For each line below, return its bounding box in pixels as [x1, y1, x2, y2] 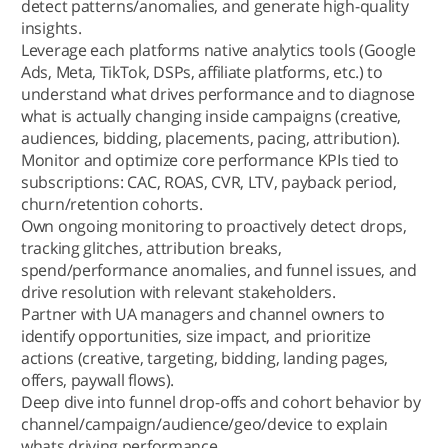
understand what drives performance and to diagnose [21, 83, 416, 105]
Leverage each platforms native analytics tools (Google [21, 39, 416, 61]
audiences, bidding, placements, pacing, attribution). [21, 127, 401, 149]
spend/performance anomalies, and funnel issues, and [21, 259, 417, 281]
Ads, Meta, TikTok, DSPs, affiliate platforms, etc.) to [21, 61, 383, 83]
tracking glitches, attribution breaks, [21, 237, 282, 259]
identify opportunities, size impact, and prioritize [21, 325, 371, 347]
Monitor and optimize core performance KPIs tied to [21, 149, 400, 171]
